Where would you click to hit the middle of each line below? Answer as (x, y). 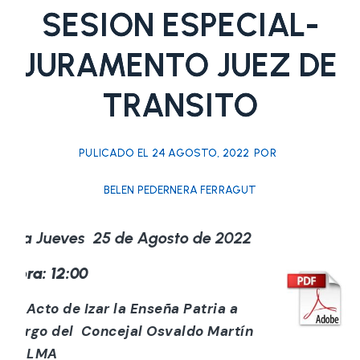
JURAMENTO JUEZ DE (180, 65)
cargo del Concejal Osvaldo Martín (131, 331)
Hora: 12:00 (48, 274)
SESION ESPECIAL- (180, 25)
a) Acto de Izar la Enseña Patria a (123, 309)
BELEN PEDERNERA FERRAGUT (180, 190)
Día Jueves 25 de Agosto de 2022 (130, 238)
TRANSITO (180, 106)
